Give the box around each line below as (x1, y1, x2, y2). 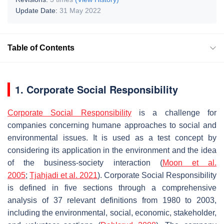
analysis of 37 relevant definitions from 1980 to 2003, (7, 195, 216, 204)
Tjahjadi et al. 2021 (29, 170, 97, 179)
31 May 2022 (59, 6, 101, 14)
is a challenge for (131, 108, 217, 117)
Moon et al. (162, 158, 217, 167)
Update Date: (15, 6, 59, 14)
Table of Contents (7, 43, 74, 52)
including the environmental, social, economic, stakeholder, (7, 208, 216, 217)
